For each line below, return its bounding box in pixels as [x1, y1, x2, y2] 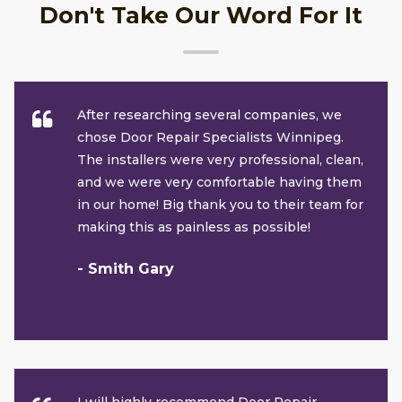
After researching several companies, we [77, 107, 342, 124]
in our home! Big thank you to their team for [77, 197, 363, 214]
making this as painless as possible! [77, 219, 310, 236]
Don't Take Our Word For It [39, 2, 363, 30]
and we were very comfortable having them [77, 174, 362, 191]
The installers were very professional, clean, [77, 152, 363, 169]
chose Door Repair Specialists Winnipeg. [77, 129, 344, 146]
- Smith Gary [77, 260, 174, 278]
